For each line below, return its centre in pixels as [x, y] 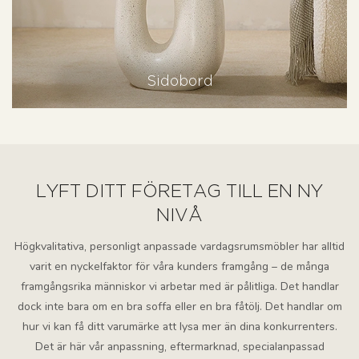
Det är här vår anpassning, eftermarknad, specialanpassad [179, 347]
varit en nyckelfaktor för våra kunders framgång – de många [179, 267]
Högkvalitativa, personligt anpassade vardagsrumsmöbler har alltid [179, 247]
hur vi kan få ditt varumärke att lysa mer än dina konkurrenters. [179, 327]
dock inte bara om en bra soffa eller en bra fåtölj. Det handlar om [179, 307]
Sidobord [179, 81]
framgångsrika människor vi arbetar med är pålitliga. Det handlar [179, 287]
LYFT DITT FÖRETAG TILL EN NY [179, 193]
